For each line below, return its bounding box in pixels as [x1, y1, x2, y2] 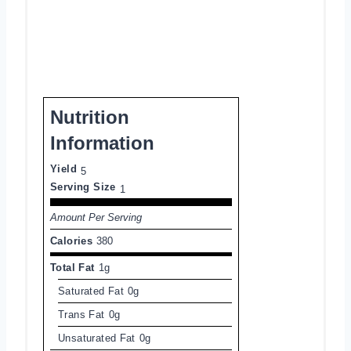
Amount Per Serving [50, 211, 142, 223]
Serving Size [50, 180, 116, 193]
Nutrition [50, 106, 129, 128]
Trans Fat [58, 308, 105, 320]
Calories [50, 234, 93, 247]
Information [50, 132, 154, 154]
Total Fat [50, 261, 95, 273]
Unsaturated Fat [58, 331, 136, 344]
